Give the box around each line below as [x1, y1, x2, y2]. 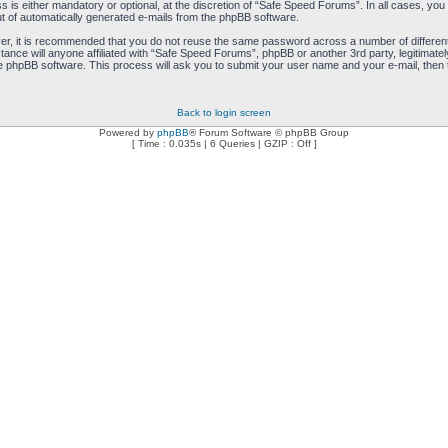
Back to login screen [177, 107, 271, 118]
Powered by [99, 127, 157, 138]
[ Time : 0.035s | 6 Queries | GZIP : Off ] [131, 138, 317, 149]
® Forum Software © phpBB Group [189, 127, 349, 138]
